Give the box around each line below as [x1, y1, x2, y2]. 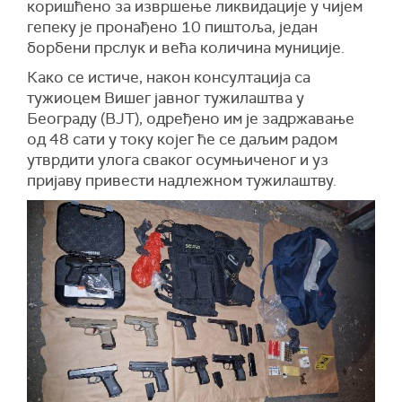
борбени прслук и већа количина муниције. [27, 38, 345, 57]
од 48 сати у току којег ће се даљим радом [27, 129, 337, 149]
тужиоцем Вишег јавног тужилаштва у [27, 88, 304, 108]
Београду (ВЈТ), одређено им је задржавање [27, 109, 354, 128]
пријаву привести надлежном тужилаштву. [27, 170, 336, 190]
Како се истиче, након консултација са [27, 67, 310, 87]
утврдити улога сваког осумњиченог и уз [27, 150, 328, 170]
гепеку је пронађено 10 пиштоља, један [27, 17, 318, 37]
